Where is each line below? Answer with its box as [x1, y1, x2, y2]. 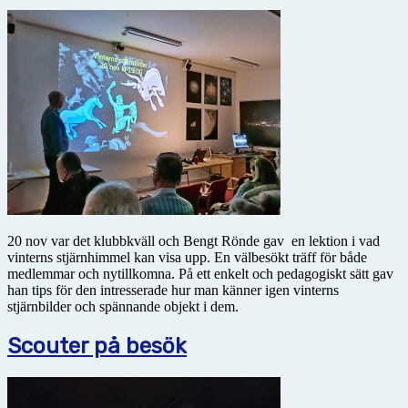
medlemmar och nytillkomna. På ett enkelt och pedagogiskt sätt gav [7, 265, 393, 281]
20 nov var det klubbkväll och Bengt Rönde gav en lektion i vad [7, 232, 380, 249]
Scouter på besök [7, 332, 187, 359]
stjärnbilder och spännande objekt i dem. [7, 298, 239, 314]
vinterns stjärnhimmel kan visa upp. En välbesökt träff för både [7, 249, 367, 265]
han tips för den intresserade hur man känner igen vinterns [7, 281, 339, 298]
